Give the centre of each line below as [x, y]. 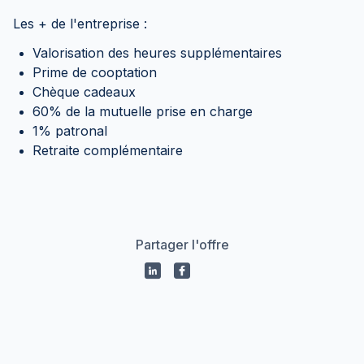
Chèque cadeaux [84, 92]
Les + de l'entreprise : [80, 24]
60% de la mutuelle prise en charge [143, 111]
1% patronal [70, 131]
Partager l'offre [182, 245]
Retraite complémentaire [108, 150]
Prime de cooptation [95, 72]
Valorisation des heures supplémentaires [157, 53]
